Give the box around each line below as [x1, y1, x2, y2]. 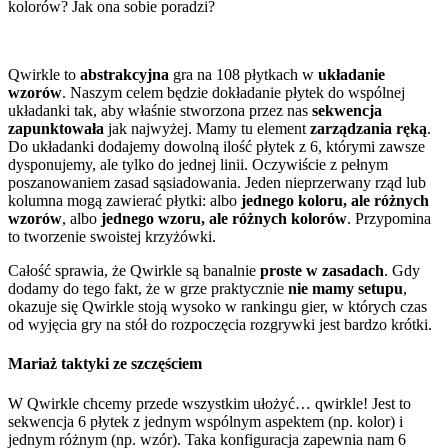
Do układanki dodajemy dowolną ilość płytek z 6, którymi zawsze [8, 138, 425, 156]
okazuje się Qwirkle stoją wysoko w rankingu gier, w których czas [8, 298, 427, 316]
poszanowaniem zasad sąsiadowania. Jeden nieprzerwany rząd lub [8, 174, 426, 192]
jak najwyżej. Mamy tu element [104, 120, 310, 138]
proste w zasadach [260, 262, 384, 280]
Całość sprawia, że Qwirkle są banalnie [8, 262, 260, 280]
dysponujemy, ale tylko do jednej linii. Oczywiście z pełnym [8, 156, 388, 174]
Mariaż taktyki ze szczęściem [8, 355, 202, 373]
